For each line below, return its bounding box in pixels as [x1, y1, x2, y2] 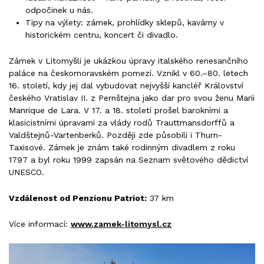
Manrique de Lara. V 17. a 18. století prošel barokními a [9, 105, 228, 115]
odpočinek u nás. [25, 5, 93, 15]
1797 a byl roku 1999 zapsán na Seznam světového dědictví [9, 155, 248, 165]
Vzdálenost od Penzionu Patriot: [9, 193, 147, 203]
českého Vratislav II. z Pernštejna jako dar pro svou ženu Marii [9, 93, 255, 103]
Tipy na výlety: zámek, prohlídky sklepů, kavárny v [25, 18, 224, 28]
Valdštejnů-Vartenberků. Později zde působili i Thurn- [9, 130, 222, 140]
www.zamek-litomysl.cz [71, 219, 171, 229]
